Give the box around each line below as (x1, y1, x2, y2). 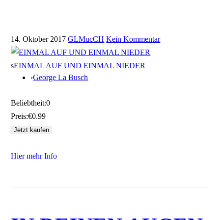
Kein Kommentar (106, 34, 161, 43)
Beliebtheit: (11, 98, 47, 107)
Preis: (11, 111, 28, 120)
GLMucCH (68, 34, 105, 43)
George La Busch (33, 73, 88, 82)
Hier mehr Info (11, 151, 57, 160)
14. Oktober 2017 (11, 34, 66, 43)
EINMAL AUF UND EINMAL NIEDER (14, 61, 146, 70)
